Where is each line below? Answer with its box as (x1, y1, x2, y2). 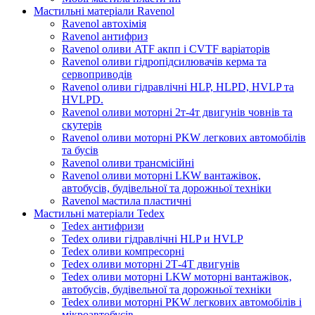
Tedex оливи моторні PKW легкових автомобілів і (62, 295, 302, 308)
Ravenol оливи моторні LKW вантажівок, (62, 169, 261, 181)
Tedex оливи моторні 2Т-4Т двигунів (62, 257, 240, 270)
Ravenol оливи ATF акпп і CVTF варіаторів (62, 42, 270, 55)
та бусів (62, 143, 98, 156)
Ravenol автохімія (62, 17, 146, 30)
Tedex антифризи (62, 219, 144, 232)
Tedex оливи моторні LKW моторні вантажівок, (62, 270, 292, 283)
